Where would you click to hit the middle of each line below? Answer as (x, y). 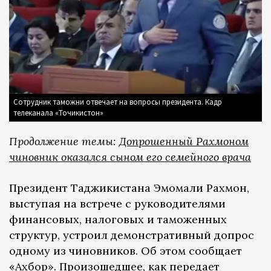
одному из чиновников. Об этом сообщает (126, 250)
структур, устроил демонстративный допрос (132, 235)
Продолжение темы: (64, 141)
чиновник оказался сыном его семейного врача (130, 157)
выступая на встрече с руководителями (117, 203)
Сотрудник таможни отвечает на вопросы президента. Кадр (118, 102)
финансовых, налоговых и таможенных (118, 219)
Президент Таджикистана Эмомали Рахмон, (129, 188)
